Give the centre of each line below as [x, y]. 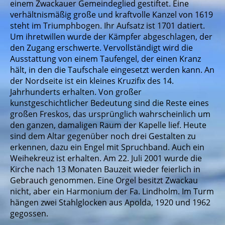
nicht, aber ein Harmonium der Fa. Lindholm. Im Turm [112, 191]
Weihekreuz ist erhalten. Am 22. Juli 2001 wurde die [106, 158]
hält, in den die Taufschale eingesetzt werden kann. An [112, 70]
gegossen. [29, 213]
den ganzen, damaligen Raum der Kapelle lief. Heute [108, 125]
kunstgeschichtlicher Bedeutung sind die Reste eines [109, 103]
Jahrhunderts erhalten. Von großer [76, 92]
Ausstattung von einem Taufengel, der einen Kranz [105, 59]
